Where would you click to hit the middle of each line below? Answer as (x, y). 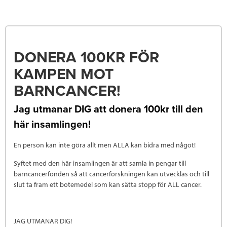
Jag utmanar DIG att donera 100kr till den (108, 109)
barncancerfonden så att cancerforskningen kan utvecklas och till (111, 174)
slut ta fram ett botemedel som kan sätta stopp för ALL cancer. (108, 184)
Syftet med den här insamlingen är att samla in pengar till (100, 163)
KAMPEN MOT (64, 74)
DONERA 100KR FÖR (86, 57)
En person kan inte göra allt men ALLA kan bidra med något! (105, 145)
